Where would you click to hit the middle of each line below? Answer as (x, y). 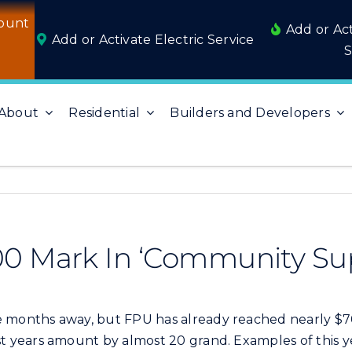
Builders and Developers (250, 112)
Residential (104, 112)
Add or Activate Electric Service (153, 40)
